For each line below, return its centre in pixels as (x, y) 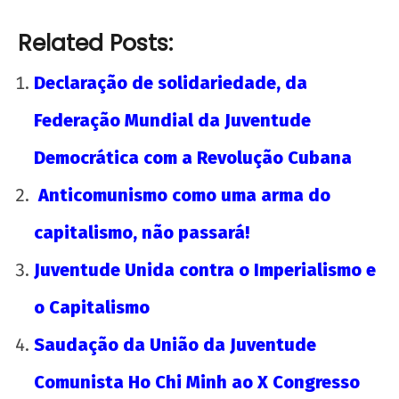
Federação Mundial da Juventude (172, 120)
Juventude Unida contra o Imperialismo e (205, 269)
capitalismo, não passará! (142, 232)
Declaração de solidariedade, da (171, 82)
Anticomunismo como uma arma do (182, 195)
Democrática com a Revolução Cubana (193, 157)
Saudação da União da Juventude (175, 344)
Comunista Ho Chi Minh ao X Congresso (197, 382)
